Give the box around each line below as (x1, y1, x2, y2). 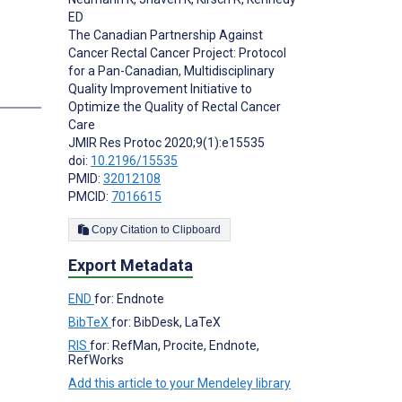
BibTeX (68, 315, 111, 330)
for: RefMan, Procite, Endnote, (90, 338, 259, 354)
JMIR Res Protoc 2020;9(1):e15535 (68, 135, 265, 151)
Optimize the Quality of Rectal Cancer (68, 100, 281, 115)
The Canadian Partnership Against (68, 28, 263, 43)
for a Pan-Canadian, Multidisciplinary (68, 64, 275, 79)
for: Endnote (94, 292, 164, 307)
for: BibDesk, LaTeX (111, 315, 221, 330)
